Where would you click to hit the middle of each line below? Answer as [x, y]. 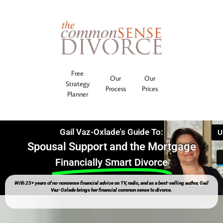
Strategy [77, 83]
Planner [77, 94]
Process [115, 89]
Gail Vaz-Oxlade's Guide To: [111, 132]
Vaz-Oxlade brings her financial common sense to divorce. [111, 190]
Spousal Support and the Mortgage [111, 147]
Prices [150, 89]
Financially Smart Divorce [111, 163]
